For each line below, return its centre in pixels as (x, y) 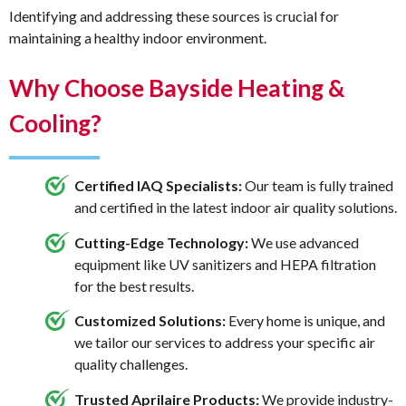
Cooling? (55, 124)
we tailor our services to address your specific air (225, 343)
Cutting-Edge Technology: (161, 242)
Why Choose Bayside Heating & (177, 88)
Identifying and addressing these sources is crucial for (174, 16)
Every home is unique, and (305, 321)
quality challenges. (131, 364)
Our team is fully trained (318, 186)
